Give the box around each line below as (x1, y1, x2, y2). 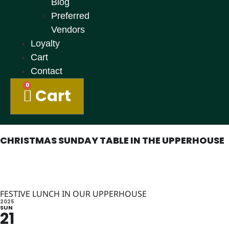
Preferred (51, 10, 89, 21)
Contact (31, 65, 62, 76)
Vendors (51, 24, 85, 35)
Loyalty (31, 38, 60, 49)
